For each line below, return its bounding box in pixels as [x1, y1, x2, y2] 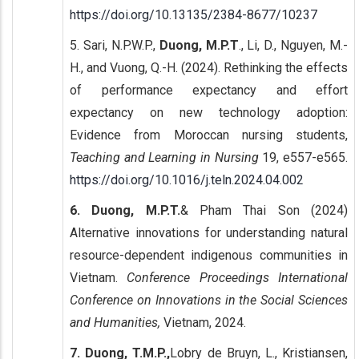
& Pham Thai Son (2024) [179, 202, 349, 218]
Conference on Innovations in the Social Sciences [70, 292, 348, 308]
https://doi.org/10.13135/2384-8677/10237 [70, 6, 317, 22]
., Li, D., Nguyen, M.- [238, 37, 348, 53]
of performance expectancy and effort [70, 82, 348, 98]
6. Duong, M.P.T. [70, 202, 180, 218]
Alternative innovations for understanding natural [70, 224, 348, 240]
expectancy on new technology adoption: [70, 104, 348, 120]
